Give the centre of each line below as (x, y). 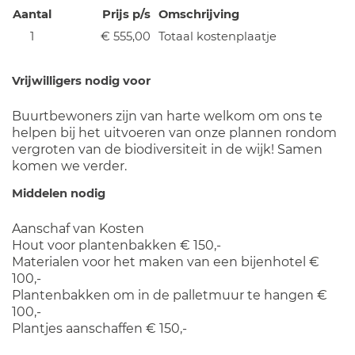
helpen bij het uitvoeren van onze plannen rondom (174, 133)
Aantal (32, 14)
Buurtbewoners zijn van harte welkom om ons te (167, 116)
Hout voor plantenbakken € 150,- (116, 245)
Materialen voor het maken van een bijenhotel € (166, 262)
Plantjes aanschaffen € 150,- (99, 328)
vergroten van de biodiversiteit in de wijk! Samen (167, 149)
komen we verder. (69, 166)
